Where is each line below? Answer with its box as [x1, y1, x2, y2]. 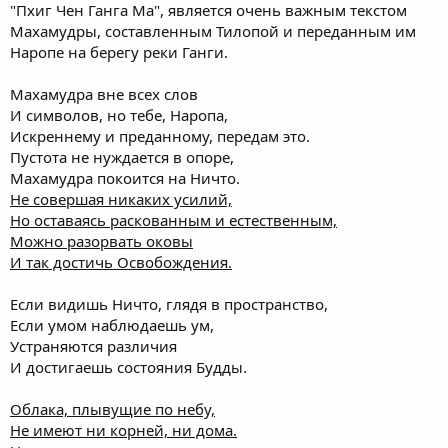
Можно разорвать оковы [10, 231, 193, 251]
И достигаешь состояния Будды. [10, 357, 247, 377]
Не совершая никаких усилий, [10, 189, 232, 209]
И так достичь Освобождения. [10, 252, 232, 272]
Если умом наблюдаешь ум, [10, 315, 214, 335]
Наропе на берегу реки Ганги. [10, 42, 228, 62]
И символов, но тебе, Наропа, [10, 105, 228, 125]
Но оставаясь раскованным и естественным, [10, 210, 337, 230]
